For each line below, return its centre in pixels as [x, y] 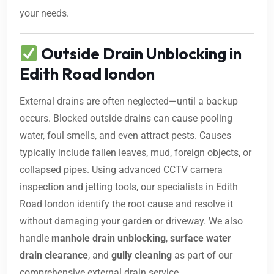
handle [35, 239]
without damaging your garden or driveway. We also [131, 221]
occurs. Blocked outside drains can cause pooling [126, 119]
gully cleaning [142, 256]
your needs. [44, 13]
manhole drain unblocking [109, 239]
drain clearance [54, 256]
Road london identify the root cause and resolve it [126, 204]
